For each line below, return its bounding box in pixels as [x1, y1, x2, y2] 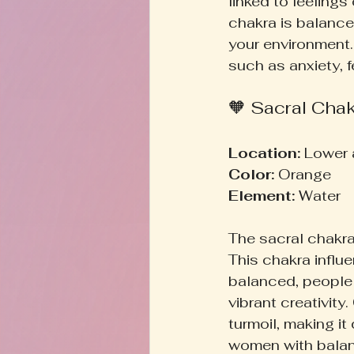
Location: [228, 143, 300, 162]
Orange [274, 164, 339, 183]
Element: [228, 186, 295, 205]
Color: [228, 164, 274, 183]
